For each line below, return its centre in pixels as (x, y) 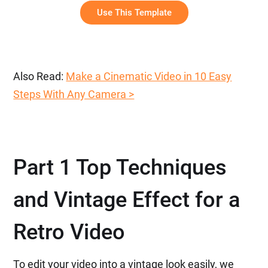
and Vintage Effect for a (127, 200)
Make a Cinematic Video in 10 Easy (149, 76)
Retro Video (69, 232)
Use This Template (134, 13)
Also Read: (40, 76)
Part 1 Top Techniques (120, 167)
